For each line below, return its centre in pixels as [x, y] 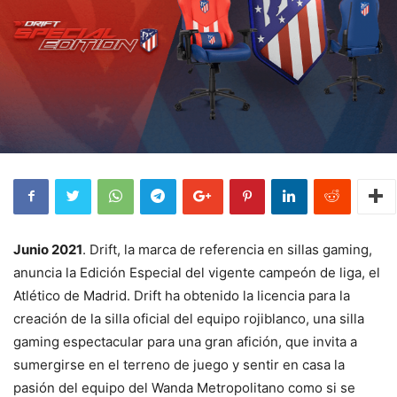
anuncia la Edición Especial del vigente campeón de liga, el [197, 272]
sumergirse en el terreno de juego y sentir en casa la [179, 364]
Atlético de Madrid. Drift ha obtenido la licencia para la [182, 295]
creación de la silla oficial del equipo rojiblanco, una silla [189, 318]
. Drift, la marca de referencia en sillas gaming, [227, 249]
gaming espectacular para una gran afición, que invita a [185, 341]
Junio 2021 [48, 249]
